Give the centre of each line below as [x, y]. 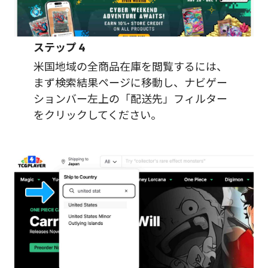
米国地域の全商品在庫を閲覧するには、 [130, 66]
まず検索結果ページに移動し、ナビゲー [130, 83]
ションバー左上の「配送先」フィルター [130, 99]
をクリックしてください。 [98, 115]
